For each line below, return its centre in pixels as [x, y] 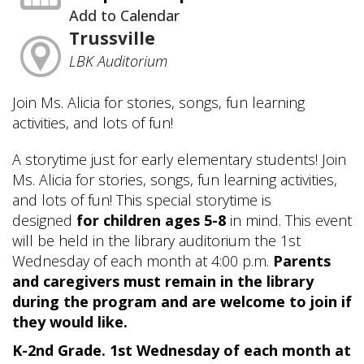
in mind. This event [289, 220]
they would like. [72, 321]
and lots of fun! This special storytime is [142, 199]
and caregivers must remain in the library [163, 281]
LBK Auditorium [118, 61]
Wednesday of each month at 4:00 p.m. [143, 260]
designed [44, 220]
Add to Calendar [124, 15]
